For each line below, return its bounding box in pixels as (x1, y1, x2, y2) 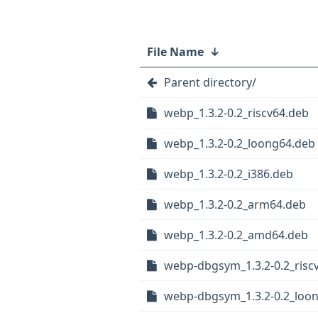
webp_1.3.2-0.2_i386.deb (164, 166, 293, 182)
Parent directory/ (164, 75, 256, 90)
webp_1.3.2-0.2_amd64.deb (164, 227, 308, 243)
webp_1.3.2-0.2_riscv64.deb (164, 105, 309, 121)
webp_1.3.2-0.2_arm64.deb (164, 197, 306, 212)
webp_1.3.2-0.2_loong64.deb (164, 136, 315, 151)
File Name (147, 44, 204, 60)
